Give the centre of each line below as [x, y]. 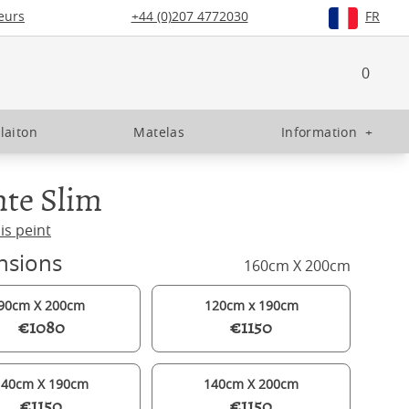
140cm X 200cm [251, 384]
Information [319, 131]
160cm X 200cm [297, 266]
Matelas [159, 131]
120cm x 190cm [251, 305]
